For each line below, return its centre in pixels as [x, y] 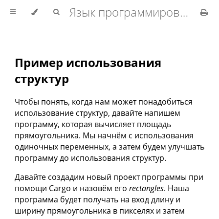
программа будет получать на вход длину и [98, 199]
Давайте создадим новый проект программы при [109, 177]
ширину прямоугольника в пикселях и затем [100, 210]
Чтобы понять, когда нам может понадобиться [104, 101]
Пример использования [88, 62]
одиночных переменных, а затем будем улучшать [109, 146]
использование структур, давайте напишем [98, 113]
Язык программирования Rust [184, 12]
